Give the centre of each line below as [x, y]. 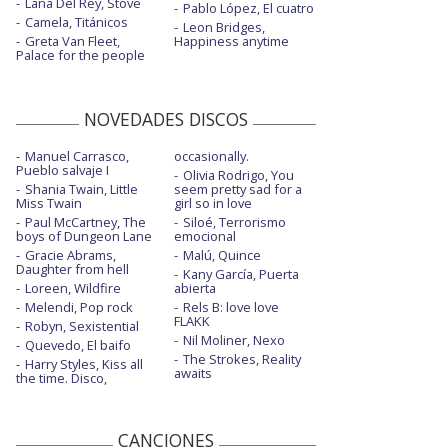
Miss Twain [49, 203]
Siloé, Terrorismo [234, 222]
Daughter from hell [72, 269]
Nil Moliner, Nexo [233, 340]
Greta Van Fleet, [72, 41]
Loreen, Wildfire [73, 288]
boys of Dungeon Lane [84, 236]
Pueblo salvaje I [62, 170]
